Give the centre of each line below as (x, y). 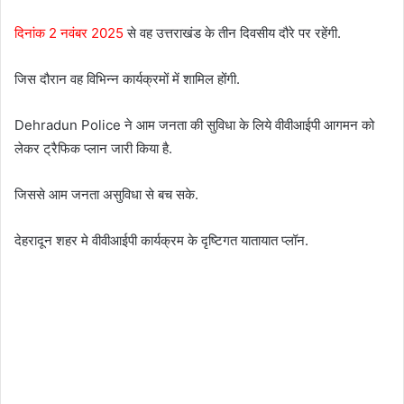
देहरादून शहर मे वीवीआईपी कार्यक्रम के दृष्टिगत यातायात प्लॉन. (161, 240)
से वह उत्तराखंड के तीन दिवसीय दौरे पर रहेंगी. (232, 32)
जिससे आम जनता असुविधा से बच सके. (106, 194)
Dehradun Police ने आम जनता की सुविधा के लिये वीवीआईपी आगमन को (194, 124)
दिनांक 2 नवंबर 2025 (69, 32)
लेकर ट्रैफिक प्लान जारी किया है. (93, 148)
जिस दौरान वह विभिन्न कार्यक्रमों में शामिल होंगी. (127, 78)
